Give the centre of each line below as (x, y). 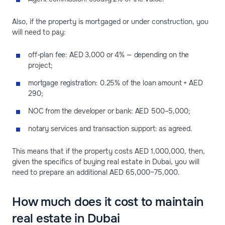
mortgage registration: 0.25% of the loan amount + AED (116, 83)
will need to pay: (39, 32)
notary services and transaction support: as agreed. (110, 128)
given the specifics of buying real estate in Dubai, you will (106, 161)
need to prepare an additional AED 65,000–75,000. (96, 172)
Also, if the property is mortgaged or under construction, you (110, 21)
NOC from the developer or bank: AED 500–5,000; (109, 111)
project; (40, 65)
